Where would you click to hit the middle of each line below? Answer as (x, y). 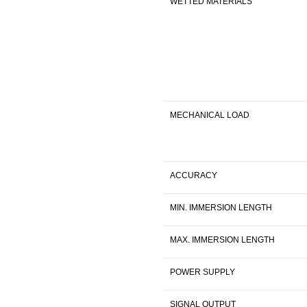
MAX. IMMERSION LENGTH (222, 240)
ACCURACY (194, 175)
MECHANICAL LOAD (210, 115)
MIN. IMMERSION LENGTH (221, 207)
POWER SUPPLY (202, 272)
